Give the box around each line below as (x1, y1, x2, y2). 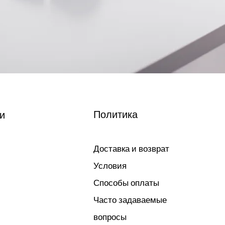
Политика (93, 108, 138, 121)
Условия (93, 162, 127, 171)
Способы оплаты (93, 179, 161, 188)
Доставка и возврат (93, 145, 169, 154)
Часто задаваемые (93, 196, 167, 205)
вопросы (93, 213, 127, 222)
